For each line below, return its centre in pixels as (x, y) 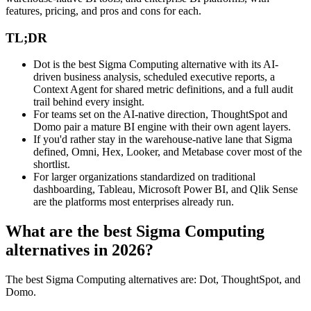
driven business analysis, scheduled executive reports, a (154, 77)
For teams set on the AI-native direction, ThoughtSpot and (160, 115)
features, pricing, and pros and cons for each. (103, 10)
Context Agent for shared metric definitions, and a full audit (163, 90)
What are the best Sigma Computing (135, 232)
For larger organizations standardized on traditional (144, 177)
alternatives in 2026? (79, 250)
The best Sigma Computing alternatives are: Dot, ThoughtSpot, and (153, 280)
